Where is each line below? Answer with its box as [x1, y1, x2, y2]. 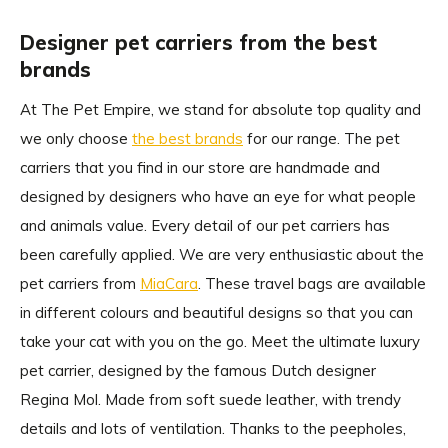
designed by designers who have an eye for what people [20, 187, 416, 206]
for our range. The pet [243, 129, 400, 148]
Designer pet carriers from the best [20, 30, 377, 55]
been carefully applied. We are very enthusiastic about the [20, 245, 424, 264]
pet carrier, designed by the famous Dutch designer [20, 361, 376, 380]
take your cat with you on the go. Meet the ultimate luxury [20, 332, 420, 351]
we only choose [20, 129, 132, 148]
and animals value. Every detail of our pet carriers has [20, 216, 390, 235]
